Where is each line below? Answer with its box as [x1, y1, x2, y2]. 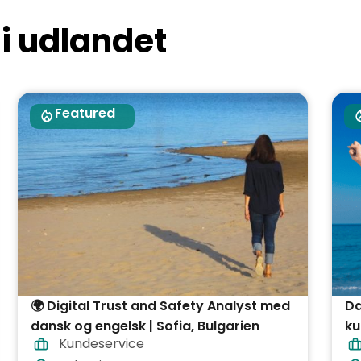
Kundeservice [59, 334, 144, 354]
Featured [55, 104, 115, 123]
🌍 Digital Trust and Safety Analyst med [31, 297, 290, 316]
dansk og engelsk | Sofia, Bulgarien [31, 317, 259, 336]
